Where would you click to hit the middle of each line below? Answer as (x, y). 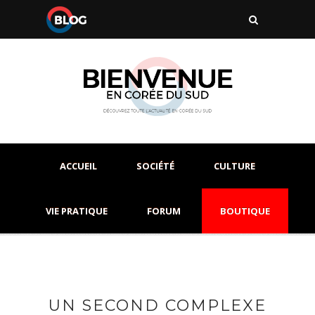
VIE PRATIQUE (76, 211)
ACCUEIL (78, 166)
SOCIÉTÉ (155, 166)
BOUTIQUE (245, 211)
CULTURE (234, 166)
